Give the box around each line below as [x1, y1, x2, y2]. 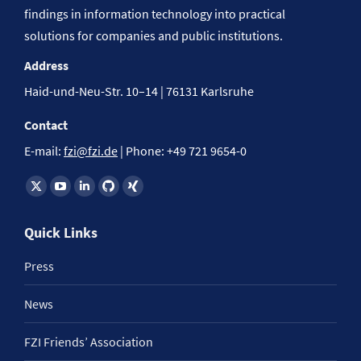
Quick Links [24, 222, 98, 242]
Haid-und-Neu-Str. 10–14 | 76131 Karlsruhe [24, 82, 254, 99]
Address [24, 56, 68, 73]
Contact [24, 116, 68, 133]
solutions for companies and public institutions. [24, 27, 283, 44]
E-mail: [24, 142, 64, 159]
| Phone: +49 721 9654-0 [118, 142, 247, 159]
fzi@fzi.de [64, 142, 118, 159]
